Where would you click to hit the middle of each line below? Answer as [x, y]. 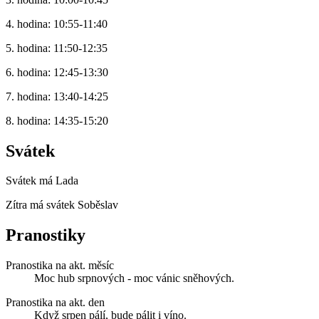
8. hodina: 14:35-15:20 [57, 120]
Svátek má [31, 181]
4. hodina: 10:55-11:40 [57, 23]
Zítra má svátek [42, 205]
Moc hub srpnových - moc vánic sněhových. [134, 278]
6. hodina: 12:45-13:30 [57, 72]
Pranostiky [46, 235]
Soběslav [98, 205]
